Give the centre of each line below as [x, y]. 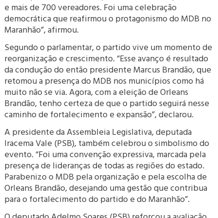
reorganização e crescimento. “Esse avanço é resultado [107, 58]
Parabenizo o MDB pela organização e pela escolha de [106, 176]
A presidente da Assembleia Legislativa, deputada [98, 131]
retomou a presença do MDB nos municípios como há [104, 80]
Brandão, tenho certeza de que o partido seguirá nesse [107, 103]
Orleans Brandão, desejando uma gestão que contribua [106, 187]
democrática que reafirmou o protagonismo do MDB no [108, 18]
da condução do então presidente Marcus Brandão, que [108, 69]
